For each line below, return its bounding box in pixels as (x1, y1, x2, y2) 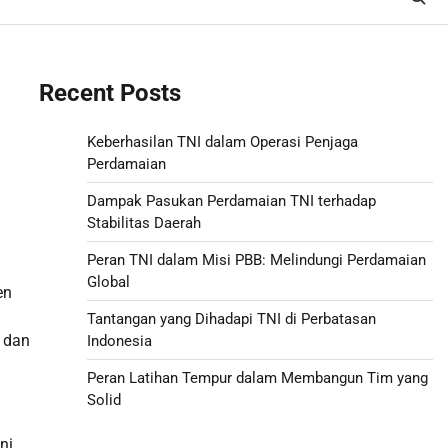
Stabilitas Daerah (86, 213, 201, 232)
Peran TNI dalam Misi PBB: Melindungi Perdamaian (86, 250, 426, 269)
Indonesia (86, 331, 152, 350)
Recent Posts (38, 78, 181, 107)
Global (86, 272, 130, 291)
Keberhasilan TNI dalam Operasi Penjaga (86, 132, 358, 151)
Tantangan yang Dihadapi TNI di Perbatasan (86, 309, 376, 328)
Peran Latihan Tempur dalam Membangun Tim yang (86, 368, 428, 387)
